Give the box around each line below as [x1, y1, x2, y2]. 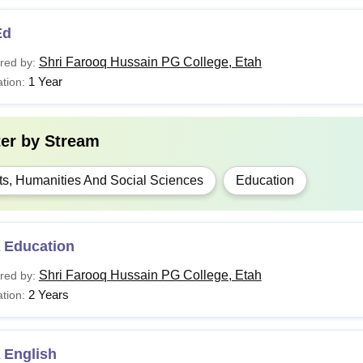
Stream [44, 132, 100, 150]
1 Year [28, 75, 62, 88]
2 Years [28, 288, 69, 301]
